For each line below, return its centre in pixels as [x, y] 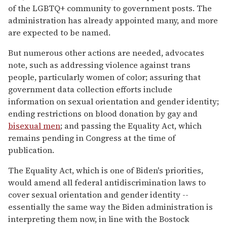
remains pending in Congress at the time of [92, 138]
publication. [31, 150]
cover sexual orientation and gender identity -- [98, 194]
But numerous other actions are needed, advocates [106, 52]
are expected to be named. [59, 32]
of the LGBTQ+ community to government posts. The [110, 8]
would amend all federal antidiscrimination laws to [107, 182]
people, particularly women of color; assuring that [104, 77]
